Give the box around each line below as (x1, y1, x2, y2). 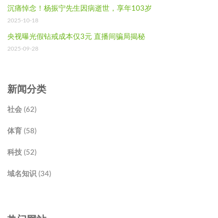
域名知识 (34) (7, 170, 51, 178)
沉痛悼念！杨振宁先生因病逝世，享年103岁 (7, 4, 152, 12)
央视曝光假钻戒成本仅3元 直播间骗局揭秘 (7, 33, 145, 40)
